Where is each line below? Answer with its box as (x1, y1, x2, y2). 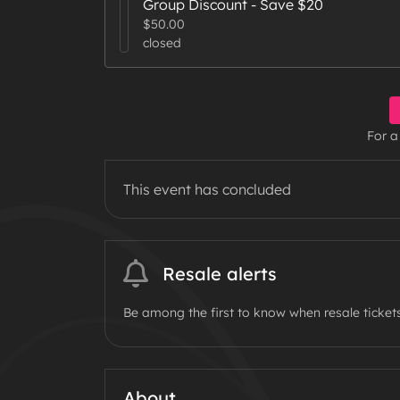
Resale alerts (162, 262, 277, 286)
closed (142, 35, 181, 52)
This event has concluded (123, 180, 291, 199)
